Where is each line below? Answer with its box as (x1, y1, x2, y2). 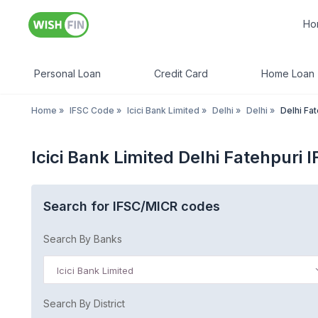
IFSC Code (70, 105, 114, 116)
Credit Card (154, 67, 208, 79)
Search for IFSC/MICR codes (43, 199, 220, 214)
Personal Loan (34, 67, 101, 79)
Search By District (43, 297, 125, 309)
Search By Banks (43, 233, 122, 245)
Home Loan (261, 67, 314, 79)
